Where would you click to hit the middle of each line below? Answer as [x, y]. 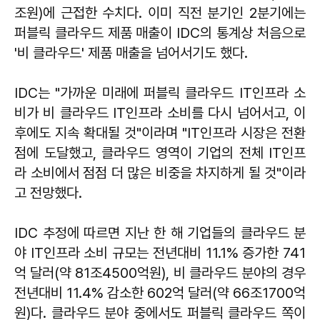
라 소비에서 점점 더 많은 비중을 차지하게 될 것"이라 [160, 172]
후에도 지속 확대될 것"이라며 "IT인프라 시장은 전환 [160, 132]
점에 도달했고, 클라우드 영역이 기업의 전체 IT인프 [160, 152]
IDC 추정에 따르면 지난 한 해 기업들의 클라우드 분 [160, 232]
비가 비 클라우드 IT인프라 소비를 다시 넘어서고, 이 [160, 112]
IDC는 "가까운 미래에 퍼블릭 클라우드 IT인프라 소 [160, 92]
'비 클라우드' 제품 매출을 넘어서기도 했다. [131, 52]
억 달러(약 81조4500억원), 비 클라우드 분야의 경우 [160, 272]
